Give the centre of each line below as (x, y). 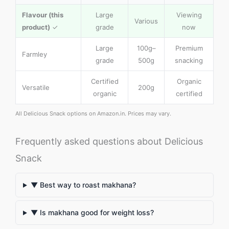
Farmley (35, 54)
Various (146, 21)
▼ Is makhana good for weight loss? (92, 213)
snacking (189, 61)
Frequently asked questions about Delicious (109, 142)
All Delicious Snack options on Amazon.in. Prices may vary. (93, 114)
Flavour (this (43, 15)
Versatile (36, 88)
